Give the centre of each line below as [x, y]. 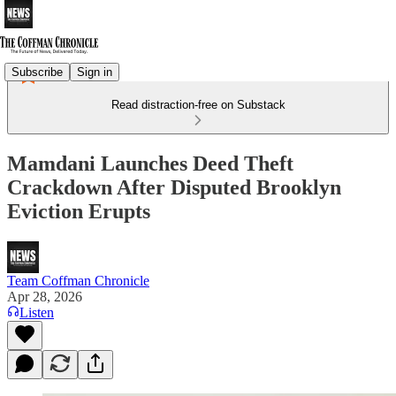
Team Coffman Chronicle [78, 280]
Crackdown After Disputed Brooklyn [174, 187]
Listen [37, 312]
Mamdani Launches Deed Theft [150, 163]
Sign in [95, 72]
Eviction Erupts [79, 211]
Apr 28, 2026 [45, 296]
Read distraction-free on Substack [198, 105]
